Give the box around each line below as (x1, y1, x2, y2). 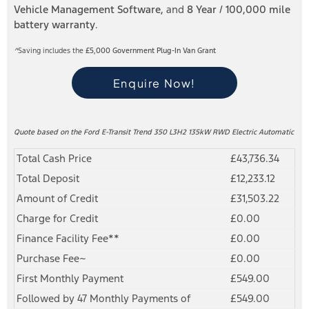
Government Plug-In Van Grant (112, 46, 216, 55)
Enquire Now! (112, 76, 197, 91)
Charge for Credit (17, 212, 98, 225)
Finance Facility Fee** (17, 232, 119, 245)
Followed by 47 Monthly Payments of (17, 292, 190, 305)
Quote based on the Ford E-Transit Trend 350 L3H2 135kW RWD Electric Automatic (14, 128, 294, 137)
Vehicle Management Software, (14, 3, 163, 16)
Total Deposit (17, 172, 79, 185)
